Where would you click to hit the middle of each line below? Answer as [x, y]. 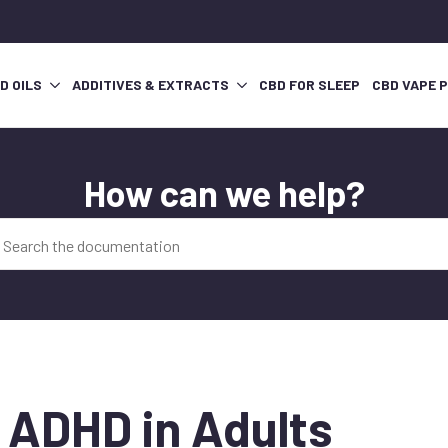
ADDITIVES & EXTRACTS [150, 85]
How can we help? [224, 193]
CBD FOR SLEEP [309, 85]
